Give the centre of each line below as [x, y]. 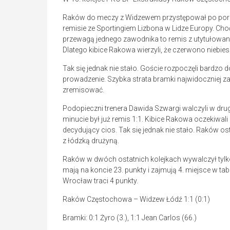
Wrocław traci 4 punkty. [100, 181]
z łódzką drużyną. [91, 141]
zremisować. [83, 90]
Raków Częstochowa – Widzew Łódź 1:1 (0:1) [136, 199]
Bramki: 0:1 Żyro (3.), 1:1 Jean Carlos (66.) [130, 218]
